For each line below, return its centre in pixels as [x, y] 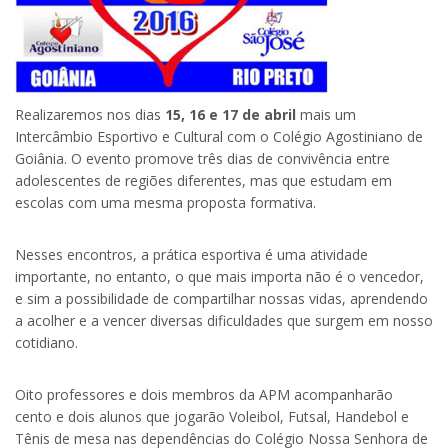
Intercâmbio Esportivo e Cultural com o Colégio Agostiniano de [219, 137]
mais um [326, 115]
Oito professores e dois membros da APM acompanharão [204, 395]
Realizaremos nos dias [90, 115]
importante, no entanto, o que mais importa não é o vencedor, [219, 277]
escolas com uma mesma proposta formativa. [165, 203]
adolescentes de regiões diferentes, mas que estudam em [203, 181]
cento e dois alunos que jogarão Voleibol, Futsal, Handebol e [212, 417]
